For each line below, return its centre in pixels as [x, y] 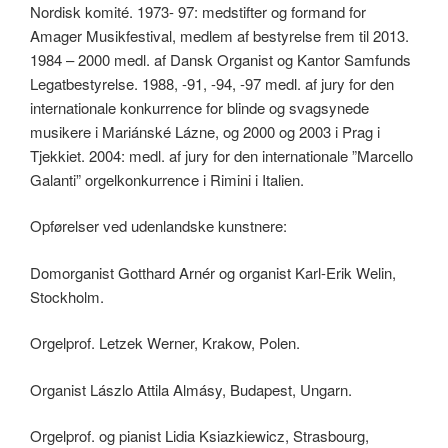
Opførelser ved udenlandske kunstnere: [158, 226]
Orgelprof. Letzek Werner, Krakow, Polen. [165, 343]
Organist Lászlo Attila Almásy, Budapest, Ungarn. [191, 389]
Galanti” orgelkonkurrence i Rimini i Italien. [167, 179]
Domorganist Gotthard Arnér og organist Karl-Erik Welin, [213, 272]
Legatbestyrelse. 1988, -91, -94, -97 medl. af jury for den [212, 83]
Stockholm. [67, 296]
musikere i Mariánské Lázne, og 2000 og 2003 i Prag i [205, 131]
